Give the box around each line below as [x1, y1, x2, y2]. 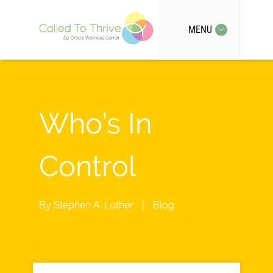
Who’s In [39, 107, 152, 140]
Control [39, 149, 136, 183]
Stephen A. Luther [54, 199, 133, 211]
